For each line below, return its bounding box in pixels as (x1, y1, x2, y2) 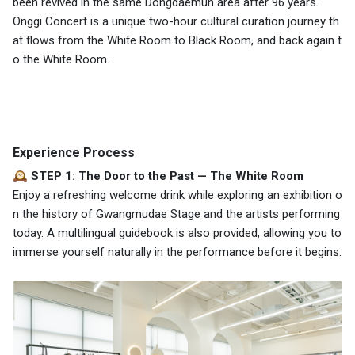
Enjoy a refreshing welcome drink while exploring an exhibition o (13, 187, 342, 202)
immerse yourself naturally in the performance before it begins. (13, 244, 342, 259)
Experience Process (13, 144, 135, 160)
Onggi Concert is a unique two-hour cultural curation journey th (13, 13, 339, 29)
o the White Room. (13, 52, 113, 67)
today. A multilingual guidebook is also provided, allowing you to (13, 225, 342, 240)
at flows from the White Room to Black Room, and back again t (13, 32, 342, 48)
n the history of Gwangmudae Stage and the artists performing (13, 206, 340, 221)
